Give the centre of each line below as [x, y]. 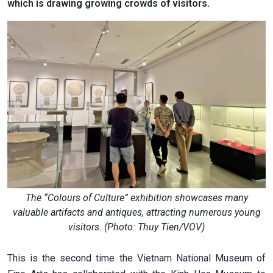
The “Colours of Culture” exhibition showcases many [136, 198]
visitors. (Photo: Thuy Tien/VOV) [136, 227]
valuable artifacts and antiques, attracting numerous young [136, 213]
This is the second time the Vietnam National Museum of [136, 258]
